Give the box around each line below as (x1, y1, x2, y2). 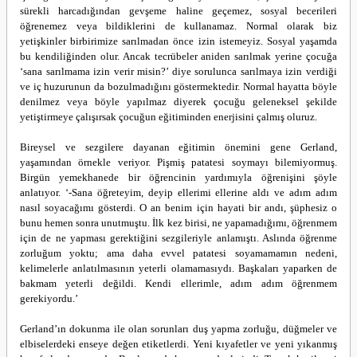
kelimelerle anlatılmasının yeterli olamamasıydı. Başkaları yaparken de (20, 262, 337, 274)
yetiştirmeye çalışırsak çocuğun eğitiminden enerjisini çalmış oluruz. (20, 111, 317, 123)
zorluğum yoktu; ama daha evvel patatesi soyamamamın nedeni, (20, 247, 337, 259)
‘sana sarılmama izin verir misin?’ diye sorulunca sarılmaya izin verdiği (20, 65, 337, 77)
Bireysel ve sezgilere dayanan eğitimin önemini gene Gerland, (20, 141, 337, 153)
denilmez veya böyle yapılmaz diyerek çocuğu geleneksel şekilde (20, 96, 337, 108)
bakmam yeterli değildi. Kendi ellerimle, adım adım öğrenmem (20, 277, 337, 289)
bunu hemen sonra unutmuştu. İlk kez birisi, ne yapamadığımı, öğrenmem (20, 217, 337, 229)
